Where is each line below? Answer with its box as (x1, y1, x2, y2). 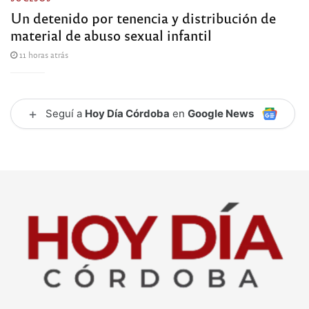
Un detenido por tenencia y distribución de (10, 8, 276, 27)
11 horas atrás (17, 48, 68, 60)
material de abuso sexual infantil (10, 25, 212, 44)
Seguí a (46, 106, 85, 120)
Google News (188, 106, 254, 120)
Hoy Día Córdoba (85, 106, 170, 120)
